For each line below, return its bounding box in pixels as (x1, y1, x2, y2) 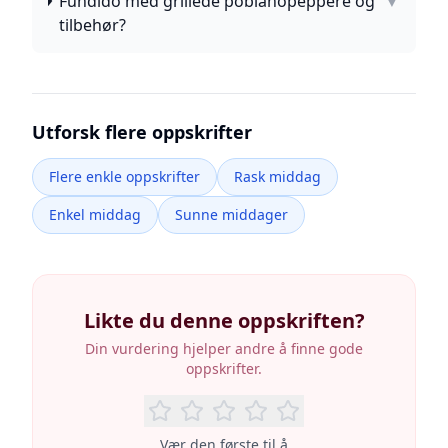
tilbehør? (59, 14, 127, 36)
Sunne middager (175, 205, 288, 224)
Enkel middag (49, 205, 141, 224)
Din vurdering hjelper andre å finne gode (85, 339, 363, 358)
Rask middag (234, 167, 321, 186)
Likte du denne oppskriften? (83, 307, 365, 334)
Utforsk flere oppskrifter (32, 120, 252, 144)
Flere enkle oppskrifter (49, 167, 200, 186)
